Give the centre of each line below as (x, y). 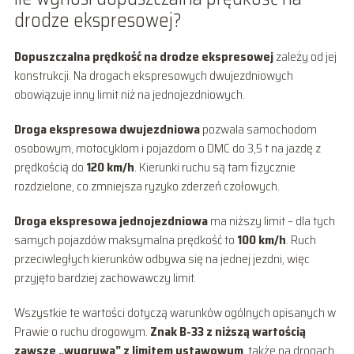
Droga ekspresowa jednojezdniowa (111, 220)
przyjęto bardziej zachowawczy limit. (105, 277)
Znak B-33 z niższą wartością (228, 331)
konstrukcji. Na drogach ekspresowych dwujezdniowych (153, 75)
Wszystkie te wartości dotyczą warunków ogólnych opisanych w (175, 312)
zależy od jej (305, 56)
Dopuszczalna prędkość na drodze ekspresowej (143, 56)
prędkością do (50, 167)
